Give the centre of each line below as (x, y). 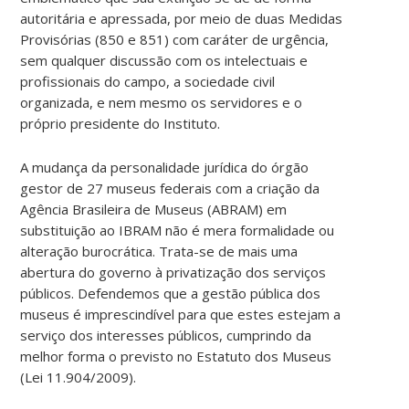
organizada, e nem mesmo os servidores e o (162, 102)
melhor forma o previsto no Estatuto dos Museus (176, 356)
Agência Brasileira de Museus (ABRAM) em (154, 209)
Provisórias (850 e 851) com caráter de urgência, (175, 39)
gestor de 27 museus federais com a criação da (170, 188)
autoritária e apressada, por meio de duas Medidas (182, 18)
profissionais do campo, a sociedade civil (148, 81)
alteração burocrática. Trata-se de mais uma (159, 251)
